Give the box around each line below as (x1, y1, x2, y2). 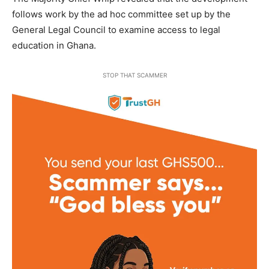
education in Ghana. (12, 40, 96, 52)
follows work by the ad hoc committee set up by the (12, 8, 231, 20)
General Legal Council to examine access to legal (12, 24, 220, 36)
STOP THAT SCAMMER (102, 71, 167, 79)
